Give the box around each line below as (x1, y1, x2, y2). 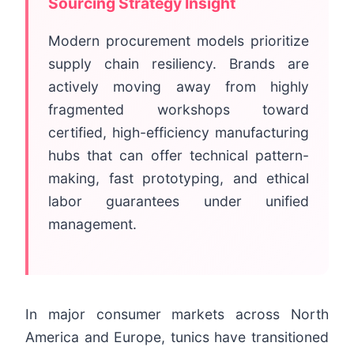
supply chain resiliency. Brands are (48, 55, 309, 73)
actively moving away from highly (48, 78, 309, 96)
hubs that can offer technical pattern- (48, 147, 309, 164)
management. (48, 216, 137, 233)
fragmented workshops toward (48, 101, 309, 119)
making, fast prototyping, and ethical (48, 170, 309, 187)
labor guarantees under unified (48, 193, 309, 210)
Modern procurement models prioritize (48, 32, 309, 50)
